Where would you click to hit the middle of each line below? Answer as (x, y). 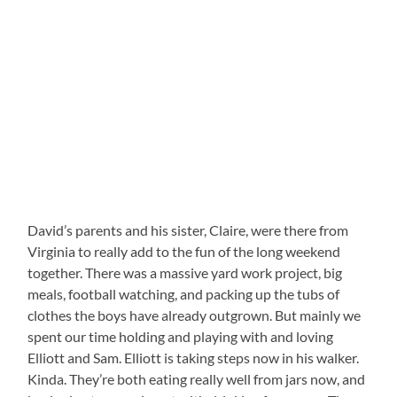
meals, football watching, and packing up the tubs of (184, 294)
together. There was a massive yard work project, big (185, 273)
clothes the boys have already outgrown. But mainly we (195, 315)
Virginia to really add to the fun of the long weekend (184, 252)
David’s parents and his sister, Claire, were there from (188, 230)
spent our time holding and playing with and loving (181, 337)
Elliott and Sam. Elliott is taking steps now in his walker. (194, 358)
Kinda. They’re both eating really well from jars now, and (197, 379)
